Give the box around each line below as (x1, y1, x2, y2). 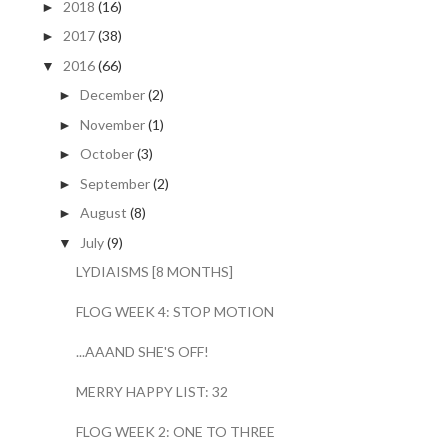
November (79, 115, 145, 133)
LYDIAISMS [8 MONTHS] (75, 263, 233, 281)
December (79, 86, 145, 104)
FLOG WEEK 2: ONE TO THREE (75, 423, 275, 441)
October (79, 145, 134, 163)
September (79, 174, 150, 192)
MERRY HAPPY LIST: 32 (75, 383, 228, 401)
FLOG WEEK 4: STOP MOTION (75, 303, 274, 321)
